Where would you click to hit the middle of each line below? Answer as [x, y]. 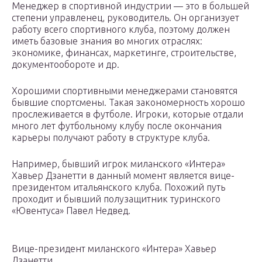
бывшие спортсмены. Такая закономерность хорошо [128, 103]
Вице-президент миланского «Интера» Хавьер [114, 249]
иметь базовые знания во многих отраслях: [107, 41]
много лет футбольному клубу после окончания [117, 126]
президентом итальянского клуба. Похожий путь [118, 187]
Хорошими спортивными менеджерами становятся [125, 91]
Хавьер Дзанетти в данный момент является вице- [123, 176]
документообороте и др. [65, 65]
